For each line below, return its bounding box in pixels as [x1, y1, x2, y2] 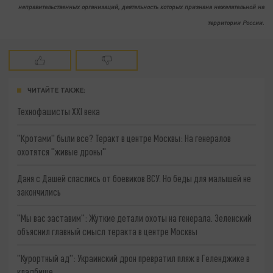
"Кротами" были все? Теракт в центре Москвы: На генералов [17, 132, 232, 144]
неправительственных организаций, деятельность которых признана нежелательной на [18, 3, 264, 11]
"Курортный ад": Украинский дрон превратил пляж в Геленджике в [17, 252, 250, 264]
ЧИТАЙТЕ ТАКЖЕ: [27, 86, 85, 94]
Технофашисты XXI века [17, 105, 101, 118]
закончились [17, 185, 62, 197]
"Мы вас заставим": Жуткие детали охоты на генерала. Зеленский [17, 212, 252, 224]
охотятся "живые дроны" [17, 146, 107, 158]
